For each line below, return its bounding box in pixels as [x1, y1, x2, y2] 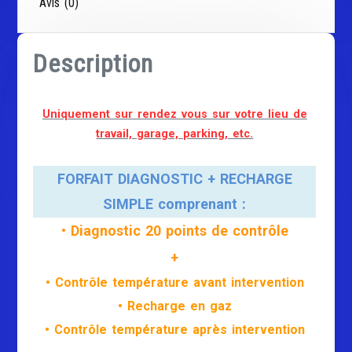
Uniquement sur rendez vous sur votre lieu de [42, 107, 307, 121]
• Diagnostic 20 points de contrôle [60, 222, 288, 239]
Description [33, 48, 154, 79]
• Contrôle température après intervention [44, 321, 305, 337]
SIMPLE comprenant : [103, 195, 247, 212]
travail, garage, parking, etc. [96, 126, 254, 141]
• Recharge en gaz [117, 298, 232, 313]
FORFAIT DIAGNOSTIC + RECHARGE [57, 170, 292, 187]
